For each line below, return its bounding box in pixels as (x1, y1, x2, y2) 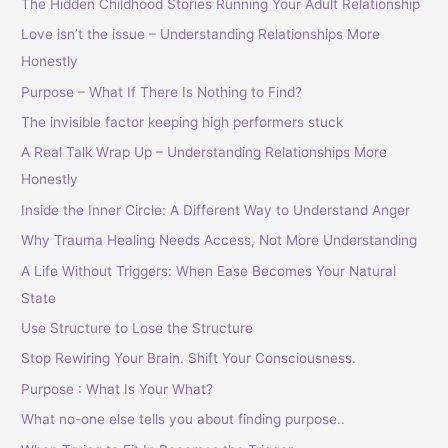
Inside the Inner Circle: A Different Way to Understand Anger (21, 201, 411, 218)
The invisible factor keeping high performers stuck (21, 114, 344, 130)
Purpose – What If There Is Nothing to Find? (21, 83, 303, 100)
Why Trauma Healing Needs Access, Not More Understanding (21, 232, 418, 249)
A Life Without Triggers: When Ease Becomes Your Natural (21, 262, 397, 279)
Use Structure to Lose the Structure (21, 320, 254, 337)
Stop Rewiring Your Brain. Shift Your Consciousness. (21, 350, 357, 367)
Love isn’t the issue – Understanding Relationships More (21, 26, 381, 43)
